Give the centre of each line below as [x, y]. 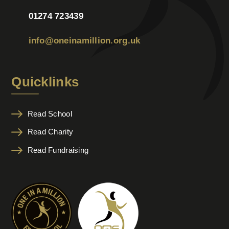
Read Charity [50, 132]
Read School [50, 113]
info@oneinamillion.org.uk [84, 41]
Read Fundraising [58, 150]
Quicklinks [45, 82]
